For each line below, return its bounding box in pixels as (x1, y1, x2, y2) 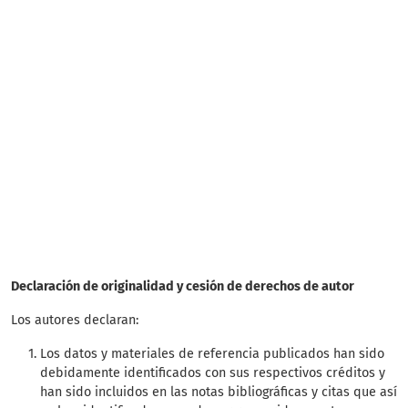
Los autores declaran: (11, 312, 138, 328)
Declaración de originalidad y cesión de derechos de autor (11, 279, 354, 294)
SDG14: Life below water (25, 35, 182, 53)
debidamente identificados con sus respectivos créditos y (40, 365, 385, 381)
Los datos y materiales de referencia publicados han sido (40, 346, 384, 362)
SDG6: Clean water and (25, 154, 174, 172)
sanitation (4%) (25, 176, 124, 194)
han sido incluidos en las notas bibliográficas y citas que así (40, 384, 397, 400)
